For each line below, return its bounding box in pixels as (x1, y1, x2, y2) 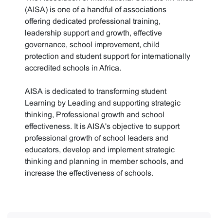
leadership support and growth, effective (25, 29, 162, 37)
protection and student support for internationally (25, 52, 190, 60)
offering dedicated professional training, (25, 17, 161, 25)
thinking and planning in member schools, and (25, 157, 183, 165)
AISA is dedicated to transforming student (25, 87, 166, 95)
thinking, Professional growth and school (25, 110, 164, 119)
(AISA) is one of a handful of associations (25, 5, 166, 14)
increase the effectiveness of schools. (25, 169, 153, 177)
